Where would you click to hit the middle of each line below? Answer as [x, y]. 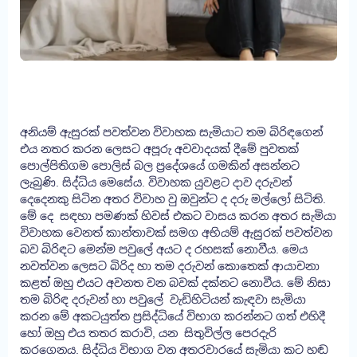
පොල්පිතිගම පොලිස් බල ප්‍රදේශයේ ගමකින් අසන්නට [160, 166]
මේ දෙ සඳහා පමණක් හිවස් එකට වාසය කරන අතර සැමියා [178, 216]
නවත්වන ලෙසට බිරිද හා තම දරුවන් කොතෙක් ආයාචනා [170, 267]
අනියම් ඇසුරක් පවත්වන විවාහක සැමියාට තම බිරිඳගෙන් [171, 133]
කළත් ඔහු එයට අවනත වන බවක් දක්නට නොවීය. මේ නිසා [175, 283]
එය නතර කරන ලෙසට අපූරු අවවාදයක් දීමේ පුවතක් [159, 149]
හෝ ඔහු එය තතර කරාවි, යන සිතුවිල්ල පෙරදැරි [148, 333]
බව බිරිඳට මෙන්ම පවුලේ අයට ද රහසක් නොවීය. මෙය [164, 250]
